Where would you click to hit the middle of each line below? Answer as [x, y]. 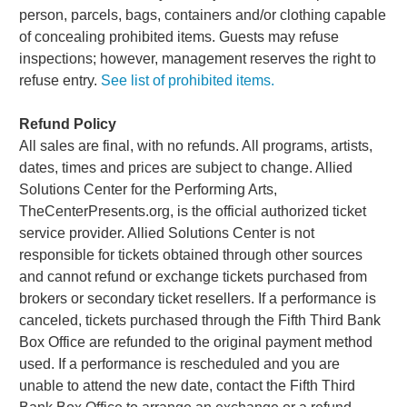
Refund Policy [68, 124]
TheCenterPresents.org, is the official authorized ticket [193, 211]
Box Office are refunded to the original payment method [196, 342]
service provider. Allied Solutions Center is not [167, 233]
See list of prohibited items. [188, 80]
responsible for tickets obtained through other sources [191, 254]
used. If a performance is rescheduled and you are [180, 363]
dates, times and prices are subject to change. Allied [186, 167]
